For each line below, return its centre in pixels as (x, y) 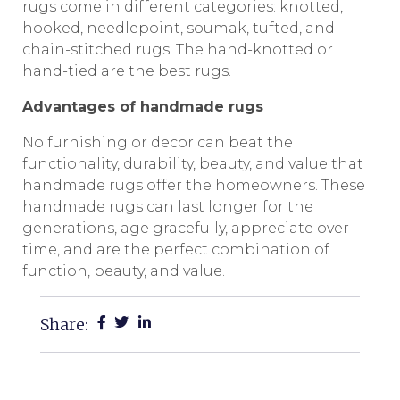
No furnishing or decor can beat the (158, 142)
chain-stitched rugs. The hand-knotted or (178, 50)
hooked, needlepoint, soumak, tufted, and (179, 28)
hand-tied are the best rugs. (127, 71)
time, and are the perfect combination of (176, 250)
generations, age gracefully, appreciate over (186, 228)
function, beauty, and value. (124, 271)
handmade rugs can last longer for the (168, 207)
